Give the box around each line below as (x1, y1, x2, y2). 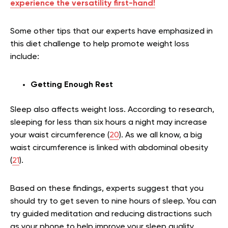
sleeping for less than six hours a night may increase (10, 118, 207, 127)
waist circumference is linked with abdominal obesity (10, 144, 208, 152)
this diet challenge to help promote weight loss (10, 40, 189, 48)
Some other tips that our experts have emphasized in (10, 27, 213, 36)
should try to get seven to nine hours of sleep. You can (10, 197, 216, 206)
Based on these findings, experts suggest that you (10, 184, 204, 193)
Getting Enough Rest (31, 80, 113, 89)
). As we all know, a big (119, 131, 202, 139)
